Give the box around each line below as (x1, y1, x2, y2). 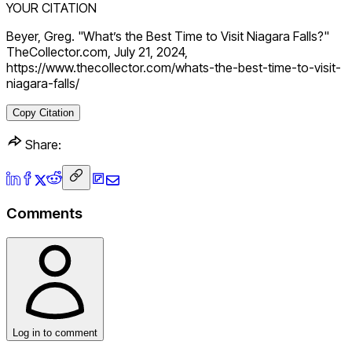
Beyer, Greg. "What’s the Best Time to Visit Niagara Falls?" (6, 27, 329, 44)
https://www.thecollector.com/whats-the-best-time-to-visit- (6, 59, 341, 75)
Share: (22, 136, 61, 152)
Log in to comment (13, 327, 97, 339)
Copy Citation (13, 106, 74, 119)
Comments (6, 204, 82, 223)
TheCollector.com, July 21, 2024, (6, 43, 188, 60)
